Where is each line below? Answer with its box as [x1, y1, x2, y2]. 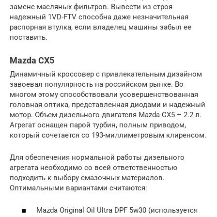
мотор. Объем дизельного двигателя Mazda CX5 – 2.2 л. [10, 110, 201, 119]
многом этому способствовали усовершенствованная [10, 90, 198, 99]
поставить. [10, 32, 47, 42]
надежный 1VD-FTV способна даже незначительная [10, 12, 188, 21]
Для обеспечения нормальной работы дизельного [10, 153, 185, 162]
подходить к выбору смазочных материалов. [10, 173, 165, 182]
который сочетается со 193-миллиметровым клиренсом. [10, 130, 206, 139]
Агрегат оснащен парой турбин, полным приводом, [10, 120, 186, 129]
